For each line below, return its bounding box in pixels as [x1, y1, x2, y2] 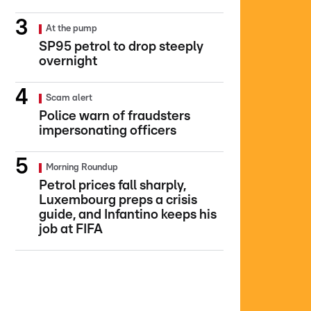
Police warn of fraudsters [39, 110, 190, 123]
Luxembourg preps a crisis [39, 194, 197, 207]
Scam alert [46, 94, 92, 103]
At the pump [46, 24, 97, 33]
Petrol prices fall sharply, [39, 179, 186, 192]
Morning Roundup [46, 163, 118, 172]
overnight [39, 55, 97, 68]
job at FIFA [39, 223, 103, 236]
